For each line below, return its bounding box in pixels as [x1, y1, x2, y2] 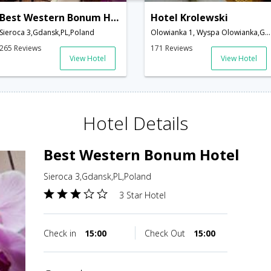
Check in [44, 227, 79, 240]
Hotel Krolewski [151, 11, 228, 25]
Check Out [145, 227, 188, 240]
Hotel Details [83, 111, 188, 136]
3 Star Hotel [119, 189, 166, 201]
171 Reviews [151, 43, 192, 54]
